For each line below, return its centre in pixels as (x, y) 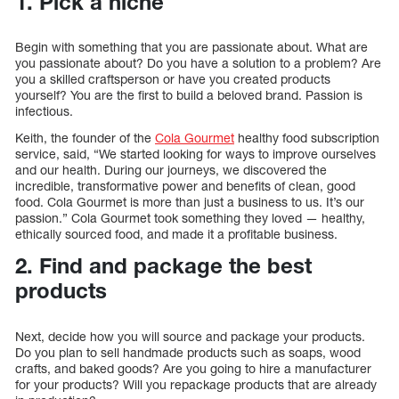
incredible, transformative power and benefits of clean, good (185, 186)
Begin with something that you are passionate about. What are (191, 47)
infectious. (44, 111)
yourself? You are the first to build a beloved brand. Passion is (189, 95)
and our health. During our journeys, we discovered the (171, 170)
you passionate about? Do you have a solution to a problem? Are (198, 63)
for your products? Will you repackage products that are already (196, 385)
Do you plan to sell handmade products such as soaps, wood (188, 353)
